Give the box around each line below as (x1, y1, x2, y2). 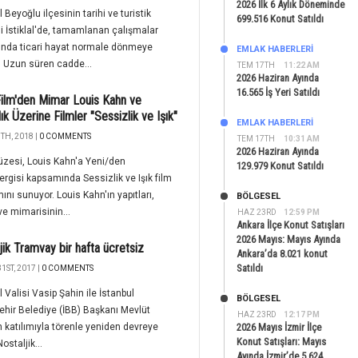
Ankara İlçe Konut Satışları (237, 219, 344, 231)
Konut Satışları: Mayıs (237, 336, 326, 348)
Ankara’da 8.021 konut (237, 248, 328, 260)
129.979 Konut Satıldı (237, 160, 324, 172)
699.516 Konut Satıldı (237, 13, 324, 25)
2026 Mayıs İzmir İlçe (237, 321, 321, 333)
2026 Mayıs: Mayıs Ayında (237, 233, 340, 245)
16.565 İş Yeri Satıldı (237, 86, 320, 98)
